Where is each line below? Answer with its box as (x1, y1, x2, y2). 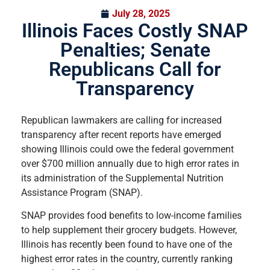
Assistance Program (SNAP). (21, 187, 143, 198)
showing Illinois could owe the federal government (21, 143, 234, 155)
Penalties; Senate (60, 39, 210, 61)
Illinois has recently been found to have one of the (21, 239, 232, 251)
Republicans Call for (49, 58, 221, 81)
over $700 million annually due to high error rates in (21, 158, 239, 169)
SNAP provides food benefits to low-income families (21, 210, 242, 222)
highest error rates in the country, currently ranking (21, 253, 233, 265)
